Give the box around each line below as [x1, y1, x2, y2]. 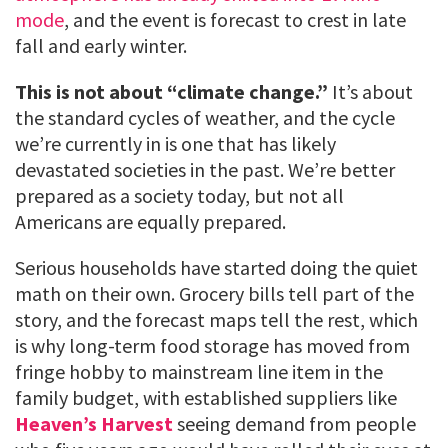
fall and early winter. [15, 33, 187, 59]
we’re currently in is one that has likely [15, 131, 336, 157]
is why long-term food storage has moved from [15, 333, 410, 359]
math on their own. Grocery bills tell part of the [15, 281, 414, 307]
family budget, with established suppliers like [15, 385, 397, 411]
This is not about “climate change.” [15, 79, 328, 105]
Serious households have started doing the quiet [15, 255, 418, 281]
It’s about [328, 79, 413, 105]
